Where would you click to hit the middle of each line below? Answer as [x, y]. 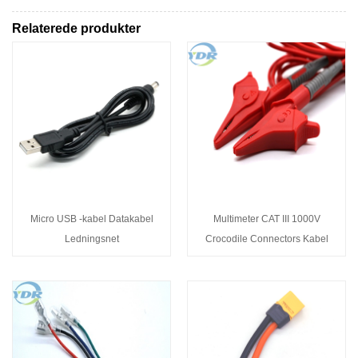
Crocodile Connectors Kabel [267, 239]
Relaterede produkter [76, 28]
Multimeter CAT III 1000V [267, 219]
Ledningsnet [91, 239]
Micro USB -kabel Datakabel [91, 219]
